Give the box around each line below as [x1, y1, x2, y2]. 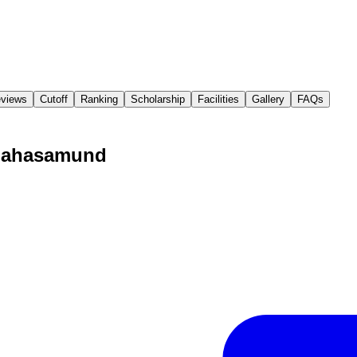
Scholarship [131, 92, 185, 105]
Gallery [252, 92, 284, 105]
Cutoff [40, 92, 68, 105]
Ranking [80, 92, 118, 105]
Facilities [198, 92, 239, 105]
